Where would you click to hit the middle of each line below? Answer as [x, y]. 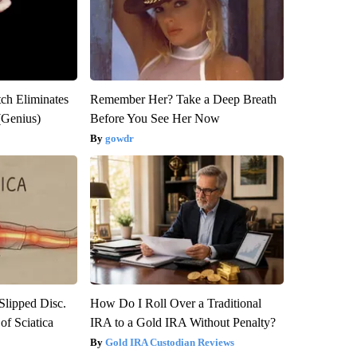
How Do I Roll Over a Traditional [175, 303]
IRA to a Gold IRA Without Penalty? [182, 322]
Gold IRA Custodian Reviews [169, 342]
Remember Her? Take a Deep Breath [183, 99]
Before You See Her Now [155, 118]
